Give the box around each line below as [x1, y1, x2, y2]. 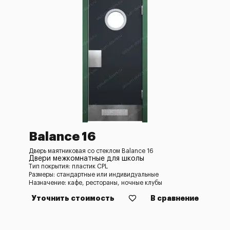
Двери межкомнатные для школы [29, 155, 144, 162]
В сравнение [150, 195, 199, 202]
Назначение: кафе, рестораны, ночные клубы [29, 180, 162, 186]
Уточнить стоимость [31, 195, 114, 202]
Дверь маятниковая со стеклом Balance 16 [29, 148, 154, 154]
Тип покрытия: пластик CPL [29, 163, 108, 169]
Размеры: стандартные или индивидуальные [29, 171, 159, 178]
